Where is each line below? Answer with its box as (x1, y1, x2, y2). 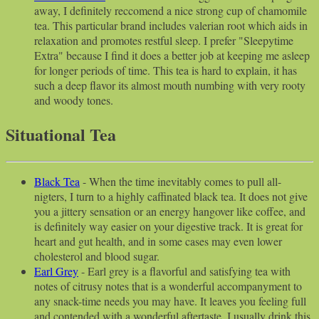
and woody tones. (34, 93, 113, 108)
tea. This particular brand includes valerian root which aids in (34, 18, 308, 33)
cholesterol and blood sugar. (34, 249, 159, 264)
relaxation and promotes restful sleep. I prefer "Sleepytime (34, 33, 293, 48)
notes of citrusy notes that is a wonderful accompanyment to (34, 278, 302, 294)
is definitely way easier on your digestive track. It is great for (34, 219, 303, 234)
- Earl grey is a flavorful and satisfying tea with (78, 263, 291, 279)
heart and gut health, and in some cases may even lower (34, 234, 282, 249)
